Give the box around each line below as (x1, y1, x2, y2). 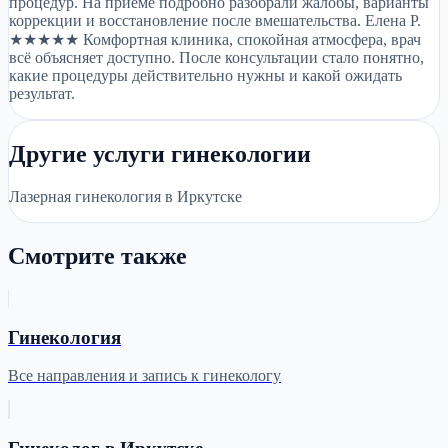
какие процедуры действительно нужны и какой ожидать (9, 67, 402, 85)
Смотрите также (8, 242, 187, 269)
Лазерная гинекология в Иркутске (9, 188, 242, 206)
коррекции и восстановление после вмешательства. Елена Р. (9, 12, 421, 30)
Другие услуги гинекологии (9, 141, 311, 168)
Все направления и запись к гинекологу (8, 367, 281, 385)
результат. (9, 85, 75, 103)
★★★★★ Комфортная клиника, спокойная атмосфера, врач (9, 31, 421, 49)
